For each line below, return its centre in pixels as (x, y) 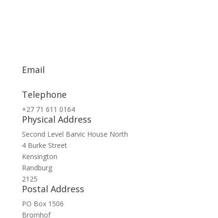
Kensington (39, 156)
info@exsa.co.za (47, 84)
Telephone (44, 94)
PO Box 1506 (43, 204)
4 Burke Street (44, 145)
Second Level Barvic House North (75, 134)
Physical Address (56, 119)
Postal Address (53, 189)
